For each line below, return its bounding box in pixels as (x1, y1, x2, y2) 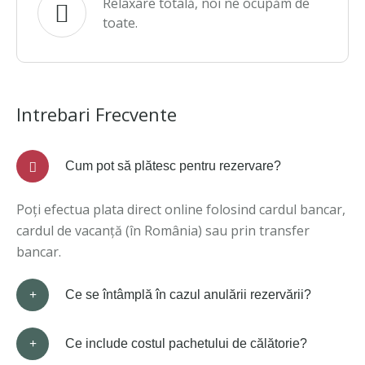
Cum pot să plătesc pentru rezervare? (65, 159, 281, 173)
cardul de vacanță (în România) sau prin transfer (16, 222, 310, 240)
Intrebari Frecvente (16, 102, 177, 126)
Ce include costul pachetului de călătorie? (65, 336, 307, 350)
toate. (103, 14, 138, 32)
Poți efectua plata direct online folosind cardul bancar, (16, 200, 345, 218)
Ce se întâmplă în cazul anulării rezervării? (65, 288, 311, 301)
